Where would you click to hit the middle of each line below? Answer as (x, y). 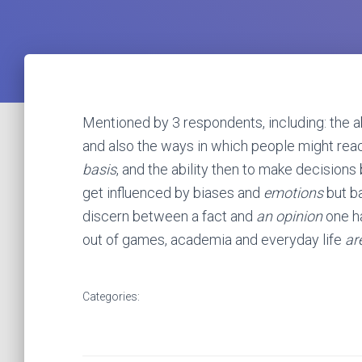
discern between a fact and (169, 216)
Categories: (111, 297)
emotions (293, 193)
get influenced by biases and (173, 193)
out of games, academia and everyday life (214, 240)
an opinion (289, 216)
